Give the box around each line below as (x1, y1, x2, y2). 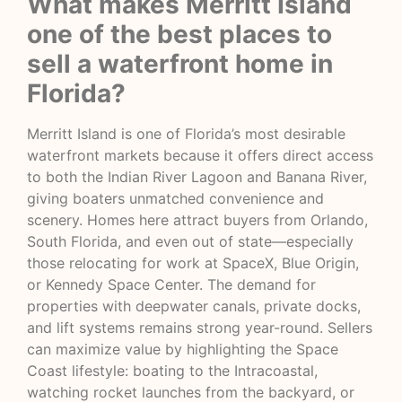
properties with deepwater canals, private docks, (27, 297, 361, 316)
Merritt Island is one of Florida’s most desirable (27, 125, 345, 144)
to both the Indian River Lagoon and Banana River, (27, 168, 367, 187)
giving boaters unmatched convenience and (27, 189, 324, 208)
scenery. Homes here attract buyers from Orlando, (27, 211, 368, 230)
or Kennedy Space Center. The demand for (27, 275, 316, 294)
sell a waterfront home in (27, 48, 333, 80)
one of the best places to (27, 19, 332, 50)
